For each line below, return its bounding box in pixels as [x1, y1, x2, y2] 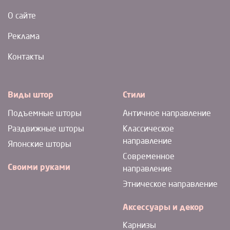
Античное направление [123, 109, 211, 118]
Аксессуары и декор [123, 203, 204, 212]
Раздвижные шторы [8, 125, 84, 133]
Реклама [8, 33, 40, 42]
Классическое [123, 125, 174, 133]
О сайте [8, 12, 36, 21]
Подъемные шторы [8, 109, 82, 118]
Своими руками [8, 163, 70, 172]
